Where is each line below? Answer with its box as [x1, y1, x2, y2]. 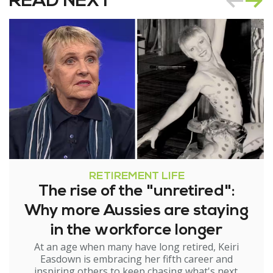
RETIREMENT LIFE [88, 171, 185, 183]
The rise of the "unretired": [38, 183, 235, 200]
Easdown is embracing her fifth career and [40, 252, 233, 266]
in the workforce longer [51, 222, 222, 239]
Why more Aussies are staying [24, 203, 249, 220]
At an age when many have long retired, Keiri [34, 240, 239, 254]
